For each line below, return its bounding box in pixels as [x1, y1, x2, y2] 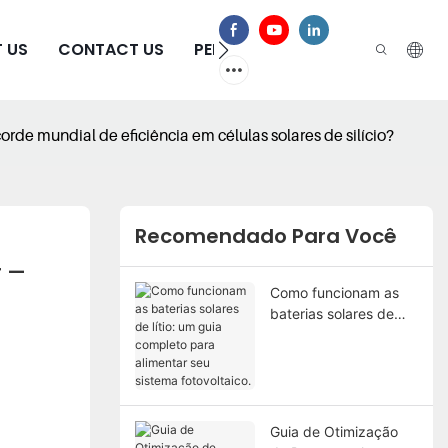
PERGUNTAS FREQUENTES [194, 38, 391, 61]
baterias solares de [269, 304, 394, 322]
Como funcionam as [269, 283, 399, 301]
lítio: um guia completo [269, 325, 417, 343]
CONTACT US [58, 38, 165, 61]
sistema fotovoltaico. [269, 367, 405, 385]
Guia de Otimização [269, 422, 398, 440]
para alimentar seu [269, 346, 391, 364]
